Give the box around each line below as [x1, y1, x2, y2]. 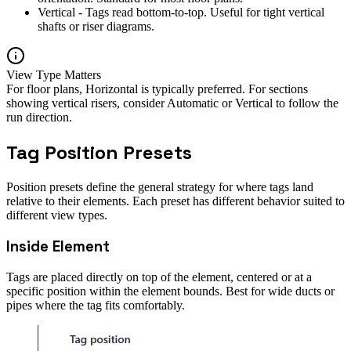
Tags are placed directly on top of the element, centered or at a [6, 270, 312, 284]
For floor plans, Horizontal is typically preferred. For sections [6, 82, 308, 96]
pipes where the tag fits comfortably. [6, 298, 185, 312]
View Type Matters [6, 68, 101, 82]
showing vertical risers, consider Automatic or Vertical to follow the [6, 96, 338, 110]
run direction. [6, 110, 72, 125]
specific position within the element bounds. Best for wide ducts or [6, 284, 335, 298]
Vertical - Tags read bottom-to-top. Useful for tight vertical [38, 5, 324, 20]
